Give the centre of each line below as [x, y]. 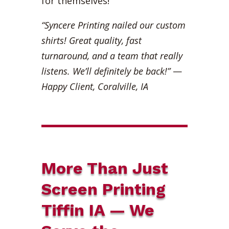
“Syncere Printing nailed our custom [113, 25]
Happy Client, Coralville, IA [95, 86]
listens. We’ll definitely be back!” [106, 71]
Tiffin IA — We [98, 210]
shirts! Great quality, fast [91, 40]
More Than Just [105, 168]
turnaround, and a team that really [112, 55]
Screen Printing [103, 189]
